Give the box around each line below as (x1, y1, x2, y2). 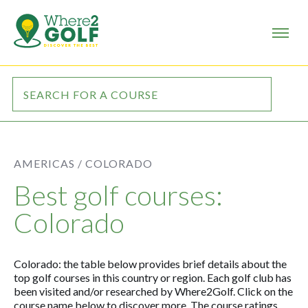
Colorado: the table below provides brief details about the (14, 257, 287, 270)
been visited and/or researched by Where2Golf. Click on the (14, 285, 293, 298)
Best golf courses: (14, 179, 223, 212)
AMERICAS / (14, 157, 82, 170)
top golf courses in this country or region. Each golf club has (14, 271, 291, 284)
